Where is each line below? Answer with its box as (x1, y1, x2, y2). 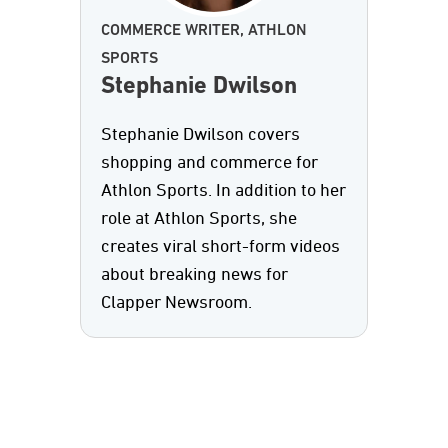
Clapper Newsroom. (101, 294, 252, 312)
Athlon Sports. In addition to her (101, 182, 346, 200)
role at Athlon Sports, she (101, 210, 297, 228)
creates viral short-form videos (101, 238, 340, 256)
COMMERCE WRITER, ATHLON (101, 23, 307, 39)
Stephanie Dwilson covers (101, 126, 300, 144)
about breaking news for (101, 266, 288, 284)
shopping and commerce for (101, 154, 318, 172)
